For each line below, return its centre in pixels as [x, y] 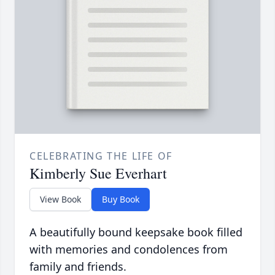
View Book [60, 199]
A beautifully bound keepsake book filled [136, 232]
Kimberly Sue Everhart [98, 173]
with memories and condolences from [129, 250]
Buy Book [121, 199]
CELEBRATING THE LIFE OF [101, 156]
